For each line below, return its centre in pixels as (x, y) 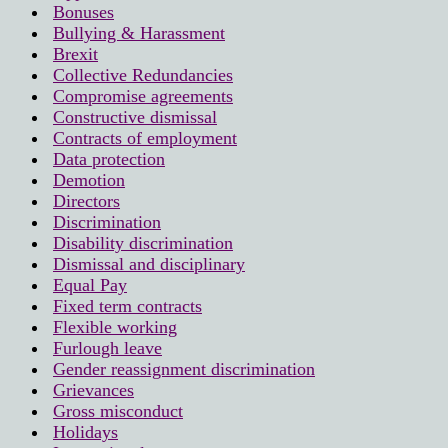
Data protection (109, 158)
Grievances (93, 389)
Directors (86, 200)
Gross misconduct (118, 410)
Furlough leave (107, 347)
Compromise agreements (143, 95)
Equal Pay (90, 284)
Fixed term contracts (127, 305)
